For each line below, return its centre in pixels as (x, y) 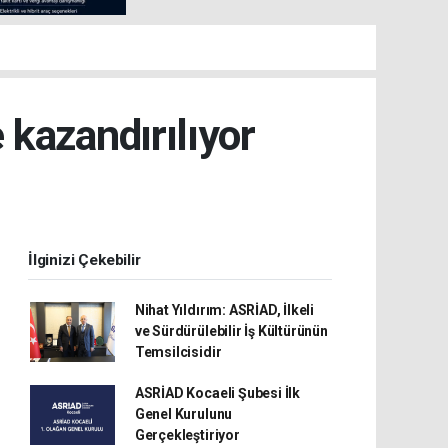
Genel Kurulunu (183, 414)
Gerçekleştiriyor (187, 435)
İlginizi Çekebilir (84, 260)
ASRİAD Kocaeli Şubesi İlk (217, 393)
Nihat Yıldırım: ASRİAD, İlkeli (224, 310)
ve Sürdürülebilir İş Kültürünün (231, 331)
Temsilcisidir (178, 352)
